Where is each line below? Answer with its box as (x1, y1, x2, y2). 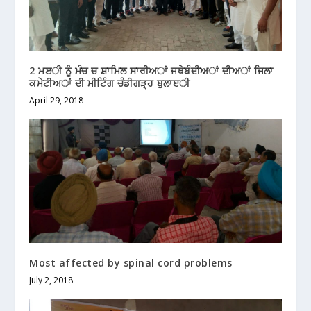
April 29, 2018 (29, 94, 84, 107)
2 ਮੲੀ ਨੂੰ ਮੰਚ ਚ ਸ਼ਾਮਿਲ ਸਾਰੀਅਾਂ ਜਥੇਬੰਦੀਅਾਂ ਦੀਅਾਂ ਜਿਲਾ (29, 64, 274, 78)
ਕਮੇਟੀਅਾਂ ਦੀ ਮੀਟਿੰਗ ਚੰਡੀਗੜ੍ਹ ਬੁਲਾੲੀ (29, 76, 190, 90)
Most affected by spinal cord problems (29, 256, 233, 270)
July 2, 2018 (29, 274, 74, 287)
